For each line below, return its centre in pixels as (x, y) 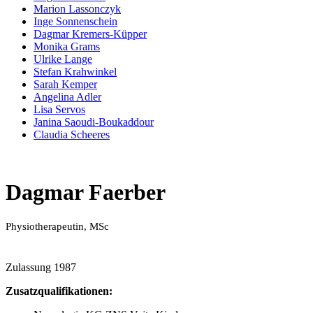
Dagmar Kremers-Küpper (90, 34)
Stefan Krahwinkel (75, 72)
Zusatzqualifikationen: (59, 291)
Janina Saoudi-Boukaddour (94, 122)
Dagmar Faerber (86, 192)
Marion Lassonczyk (77, 9)
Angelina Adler (67, 97)
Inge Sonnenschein (75, 21)
